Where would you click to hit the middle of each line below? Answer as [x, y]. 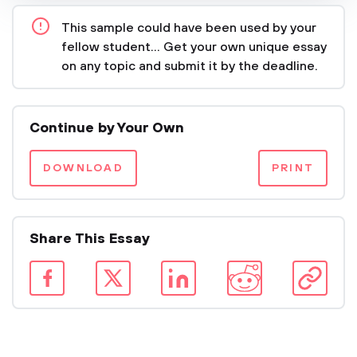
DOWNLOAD [83, 168]
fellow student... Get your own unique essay [194, 47]
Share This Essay [90, 239]
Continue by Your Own [107, 128]
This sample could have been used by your [189, 28]
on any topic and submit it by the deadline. [190, 66]
